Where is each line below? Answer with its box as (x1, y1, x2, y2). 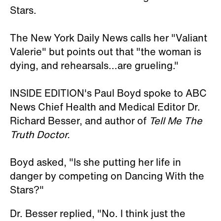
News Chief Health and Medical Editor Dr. (10, 100, 200, 114)
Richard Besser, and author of (10, 113, 149, 128)
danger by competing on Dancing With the (10, 169, 204, 183)
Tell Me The (149, 113, 202, 128)
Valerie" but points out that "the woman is (10, 44, 201, 59)
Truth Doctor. (10, 127, 70, 142)
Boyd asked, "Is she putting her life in (10, 155, 181, 169)
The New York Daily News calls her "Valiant (10, 31, 207, 45)
